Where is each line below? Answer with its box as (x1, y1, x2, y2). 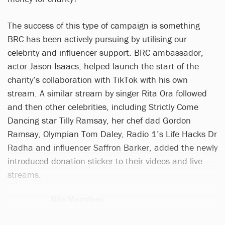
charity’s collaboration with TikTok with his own (8, 73, 188, 85)
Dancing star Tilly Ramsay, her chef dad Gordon (8, 114, 191, 126)
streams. (8, 168, 41, 180)
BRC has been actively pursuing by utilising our (8, 33, 187, 45)
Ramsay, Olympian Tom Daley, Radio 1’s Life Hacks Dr (8, 128, 217, 140)
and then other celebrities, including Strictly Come (8, 100, 198, 113)
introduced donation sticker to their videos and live (8, 155, 202, 167)
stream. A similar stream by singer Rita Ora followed (8, 87, 207, 99)
